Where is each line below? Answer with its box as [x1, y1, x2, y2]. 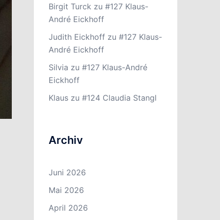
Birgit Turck [48, 1, 91, 11]
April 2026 [48, 203, 88, 213]
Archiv [48, 134, 83, 146]
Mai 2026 [48, 185, 84, 195]
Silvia [48, 62, 68, 72]
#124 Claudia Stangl [82, 93, 157, 103]
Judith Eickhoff [48, 32, 105, 42]
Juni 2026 [48, 167, 86, 177]
